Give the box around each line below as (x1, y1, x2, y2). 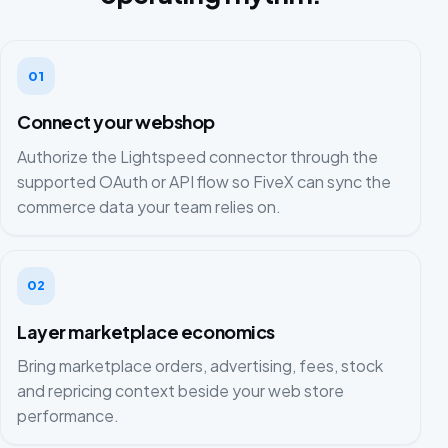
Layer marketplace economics (17, 319, 275, 343)
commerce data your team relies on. (17, 195, 281, 217)
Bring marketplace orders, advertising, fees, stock (17, 355, 383, 377)
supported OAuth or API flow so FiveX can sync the (17, 170, 391, 192)
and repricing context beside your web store (17, 380, 344, 402)
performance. (17, 405, 119, 427)
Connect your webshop (17, 110, 216, 134)
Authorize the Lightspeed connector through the (17, 145, 378, 167)
